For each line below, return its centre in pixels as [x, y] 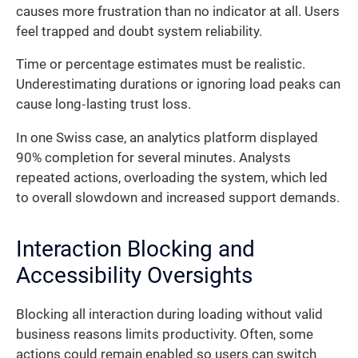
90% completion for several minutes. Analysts [153, 157]
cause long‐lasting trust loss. [103, 105]
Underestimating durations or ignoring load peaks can [178, 85]
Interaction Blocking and [135, 249]
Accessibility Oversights [134, 275]
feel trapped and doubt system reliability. [139, 31]
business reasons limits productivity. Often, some [165, 334]
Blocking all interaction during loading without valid [169, 314]
